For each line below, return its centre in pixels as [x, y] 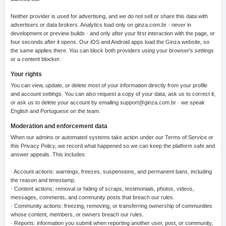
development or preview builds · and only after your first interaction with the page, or [113, 33]
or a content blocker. [36, 59]
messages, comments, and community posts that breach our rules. [93, 197]
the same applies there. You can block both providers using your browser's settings [112, 50]
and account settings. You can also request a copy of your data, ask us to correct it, [113, 94]
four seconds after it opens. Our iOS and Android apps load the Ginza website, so [110, 42]
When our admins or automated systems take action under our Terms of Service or [112, 137]
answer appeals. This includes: [48, 154]
